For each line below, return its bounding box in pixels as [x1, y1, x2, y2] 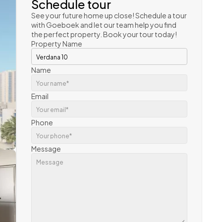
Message [31, 143, 61, 154]
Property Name [31, 38, 82, 49]
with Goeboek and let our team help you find [31, 19, 176, 30]
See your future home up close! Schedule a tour [31, 9, 187, 21]
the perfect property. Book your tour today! [31, 28, 177, 40]
